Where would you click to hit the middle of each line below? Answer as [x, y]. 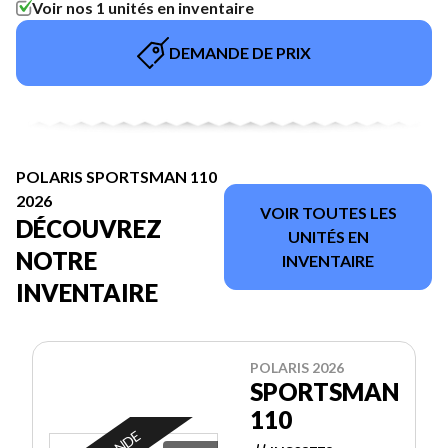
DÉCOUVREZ [89, 228]
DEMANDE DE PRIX [240, 52]
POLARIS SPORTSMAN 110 [116, 176]
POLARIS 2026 [297, 367]
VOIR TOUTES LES [328, 212]
